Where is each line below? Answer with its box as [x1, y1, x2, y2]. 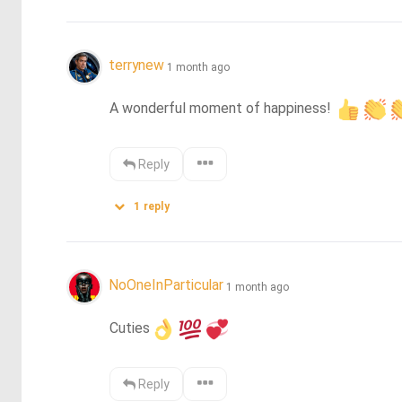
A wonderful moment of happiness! [109, 99, 336, 117]
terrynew [109, 57, 164, 74]
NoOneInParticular [109, 276, 223, 294]
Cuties [109, 319, 151, 336]
